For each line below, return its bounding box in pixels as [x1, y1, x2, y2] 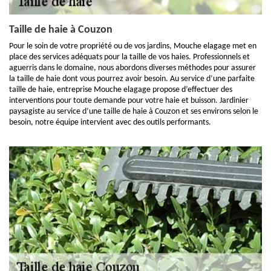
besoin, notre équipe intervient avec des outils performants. [9, 118, 211, 127]
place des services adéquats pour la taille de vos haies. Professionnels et [9, 53, 250, 62]
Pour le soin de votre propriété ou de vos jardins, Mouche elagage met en [9, 42, 256, 51]
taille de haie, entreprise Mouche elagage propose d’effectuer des [9, 85, 232, 94]
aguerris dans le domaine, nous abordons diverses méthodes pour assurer [9, 64, 256, 73]
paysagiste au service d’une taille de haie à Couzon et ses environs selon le [9, 107, 258, 116]
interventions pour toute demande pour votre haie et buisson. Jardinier [9, 96, 249, 105]
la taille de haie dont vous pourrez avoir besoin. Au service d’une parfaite [9, 74, 255, 83]
